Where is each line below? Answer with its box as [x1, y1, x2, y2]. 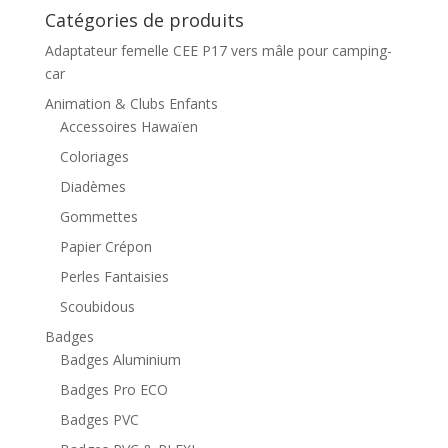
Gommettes [59, 206, 138, 226]
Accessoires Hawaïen [59, 116, 198, 136]
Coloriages [59, 146, 129, 166]
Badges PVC [59, 409, 139, 429]
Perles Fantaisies [59, 266, 169, 286]
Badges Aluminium [59, 349, 181, 369]
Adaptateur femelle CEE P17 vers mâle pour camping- [44, 40, 392, 60]
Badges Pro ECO [59, 379, 168, 399]
